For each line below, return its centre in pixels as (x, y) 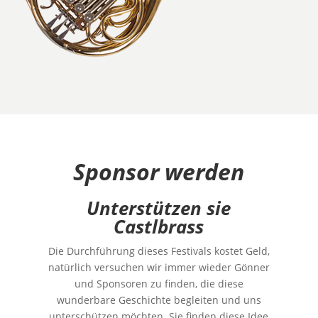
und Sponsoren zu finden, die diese (159, 284)
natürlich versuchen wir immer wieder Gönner (159, 268)
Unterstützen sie (159, 208)
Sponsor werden (159, 172)
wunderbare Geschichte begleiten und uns (159, 300)
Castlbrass (159, 227)
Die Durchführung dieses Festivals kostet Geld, (159, 251)
